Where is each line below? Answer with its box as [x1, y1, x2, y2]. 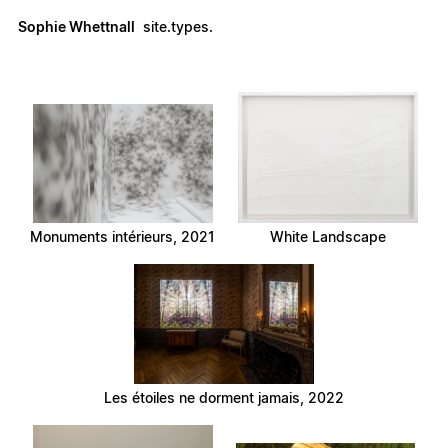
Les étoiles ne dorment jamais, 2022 [104, 389, 344, 407]
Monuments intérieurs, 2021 [30, 228, 216, 246]
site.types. [142, 18, 213, 35]
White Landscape [270, 228, 386, 246]
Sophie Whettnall [18, 18, 135, 35]
